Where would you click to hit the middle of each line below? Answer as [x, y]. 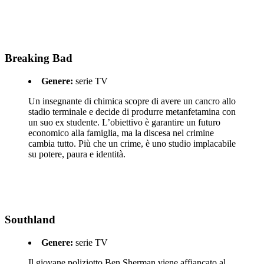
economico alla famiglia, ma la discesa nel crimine [121, 133]
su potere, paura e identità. [77, 154]
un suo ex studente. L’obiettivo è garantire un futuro [124, 123]
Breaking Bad [39, 58]
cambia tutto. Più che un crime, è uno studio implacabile [132, 144]
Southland [30, 219]
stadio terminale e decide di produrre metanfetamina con [132, 112]
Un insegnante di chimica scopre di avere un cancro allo [132, 101]
